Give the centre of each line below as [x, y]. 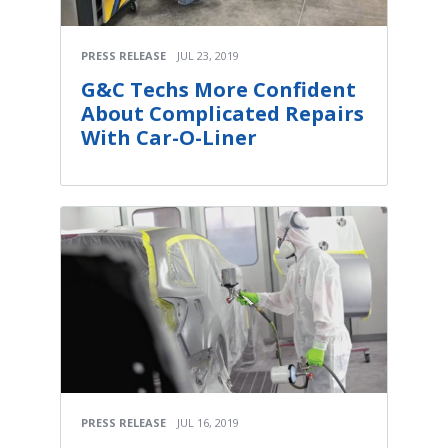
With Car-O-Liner [169, 137]
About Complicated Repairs [222, 113]
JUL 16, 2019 [208, 422]
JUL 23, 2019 [208, 55]
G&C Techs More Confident [218, 89]
